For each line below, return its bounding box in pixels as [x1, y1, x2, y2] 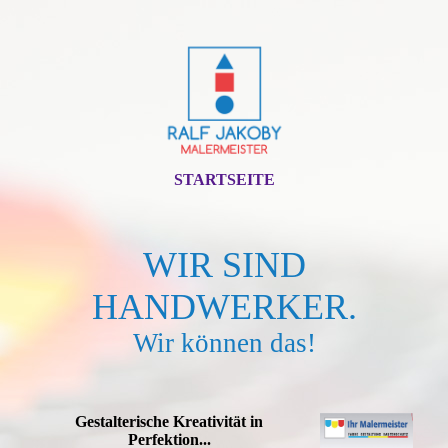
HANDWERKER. [91, 287, 357, 327]
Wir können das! [132, 328, 316, 358]
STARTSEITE [173, 171, 275, 188]
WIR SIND [142, 245, 306, 285]
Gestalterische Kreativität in [75, 413, 264, 430]
